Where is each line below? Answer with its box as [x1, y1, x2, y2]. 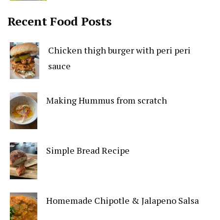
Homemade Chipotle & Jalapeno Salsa [46, 194, 199, 206]
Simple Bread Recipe [46, 144, 130, 156]
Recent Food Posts [7, 13, 111, 29]
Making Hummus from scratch [46, 94, 167, 106]
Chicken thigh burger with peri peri [48, 44, 191, 56]
